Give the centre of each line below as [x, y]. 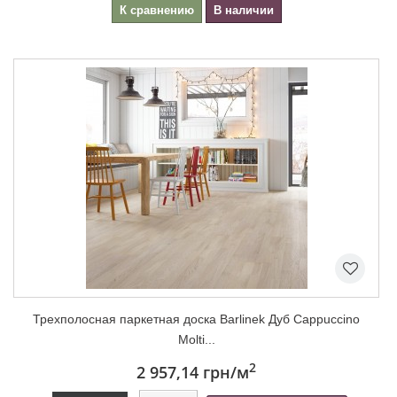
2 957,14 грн [183, 372]
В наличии [243, 10]
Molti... [196, 339]
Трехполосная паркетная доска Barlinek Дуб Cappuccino [196, 319]
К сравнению [156, 10]
